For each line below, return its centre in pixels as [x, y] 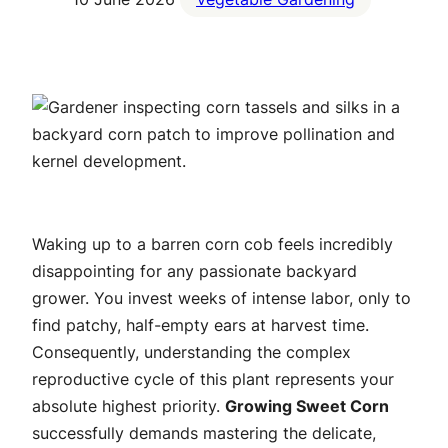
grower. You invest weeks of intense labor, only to [221, 298]
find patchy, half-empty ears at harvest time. [200, 325]
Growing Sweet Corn [307, 406]
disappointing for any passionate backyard [194, 271]
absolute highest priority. [128, 406]
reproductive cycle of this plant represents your [213, 379]
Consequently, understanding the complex [191, 352]
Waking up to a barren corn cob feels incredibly [212, 244]
